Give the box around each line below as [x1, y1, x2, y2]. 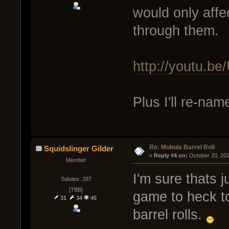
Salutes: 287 [60, 176, 91, 182]
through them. [132, 22, 219, 38]
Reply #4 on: [153, 152, 188, 158]
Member [65, 156, 86, 163]
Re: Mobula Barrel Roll [149, 143, 215, 151]
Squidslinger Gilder [44, 144, 114, 153]
